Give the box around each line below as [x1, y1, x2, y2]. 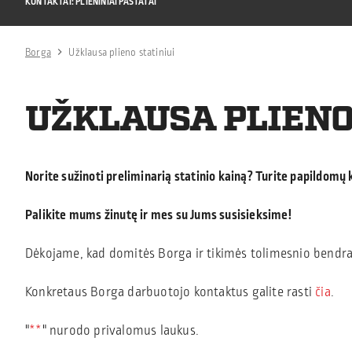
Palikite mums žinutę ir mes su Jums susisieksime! [25, 205, 294, 225]
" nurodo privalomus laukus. [42, 321, 200, 340]
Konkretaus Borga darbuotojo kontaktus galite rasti [25, 282, 316, 302]
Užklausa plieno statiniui [68, 45, 175, 60]
